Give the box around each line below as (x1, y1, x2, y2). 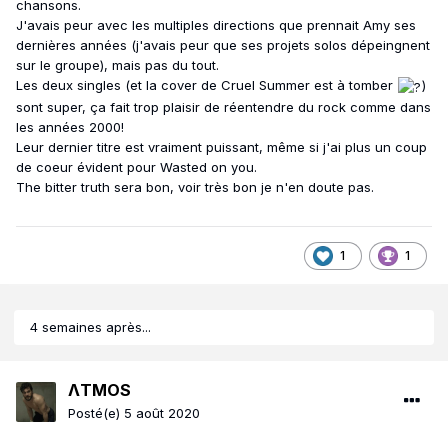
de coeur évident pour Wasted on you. (16, 158, 257, 175)
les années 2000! (16, 118, 128, 135)
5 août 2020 (124, 405, 200, 422)
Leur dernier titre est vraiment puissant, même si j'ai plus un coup (16, 138, 427, 155)
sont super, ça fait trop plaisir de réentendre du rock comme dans (16, 98, 431, 115)
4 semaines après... (30, 319, 151, 336)
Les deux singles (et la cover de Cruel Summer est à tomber (16, 77, 397, 94)
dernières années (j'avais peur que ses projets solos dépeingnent (16, 37, 430, 54)
